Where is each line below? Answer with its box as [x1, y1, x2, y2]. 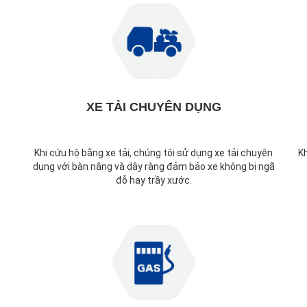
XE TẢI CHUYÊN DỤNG [86, 99, 221, 114]
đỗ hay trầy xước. [115, 174, 192, 186]
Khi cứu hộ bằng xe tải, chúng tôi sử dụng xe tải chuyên [34, 147, 273, 158]
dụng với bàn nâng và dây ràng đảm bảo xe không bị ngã [32, 160, 275, 172]
